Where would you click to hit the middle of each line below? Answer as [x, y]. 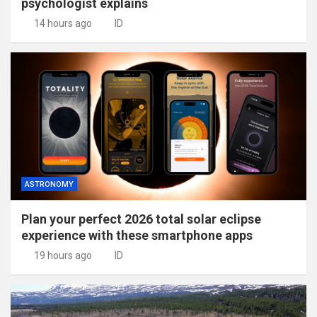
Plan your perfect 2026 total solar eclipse [141, 219]
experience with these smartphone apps [137, 235]
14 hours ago [63, 23]
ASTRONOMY [49, 184]
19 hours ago [63, 255]
